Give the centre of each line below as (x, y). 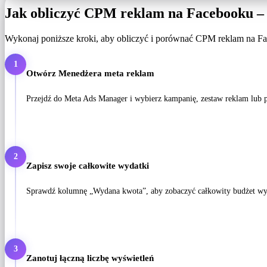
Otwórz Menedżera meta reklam (90, 73)
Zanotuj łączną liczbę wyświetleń (90, 258)
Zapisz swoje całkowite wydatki (88, 166)
